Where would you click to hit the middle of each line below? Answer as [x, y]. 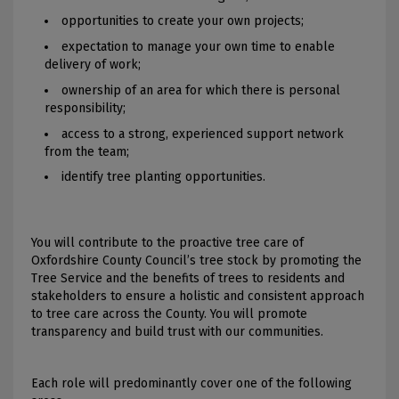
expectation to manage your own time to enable [198, 47]
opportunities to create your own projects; [184, 21]
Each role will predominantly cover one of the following [191, 383]
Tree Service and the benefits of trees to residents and [188, 279]
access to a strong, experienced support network [203, 134]
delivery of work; [94, 65]
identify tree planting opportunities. [165, 177]
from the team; [87, 151]
